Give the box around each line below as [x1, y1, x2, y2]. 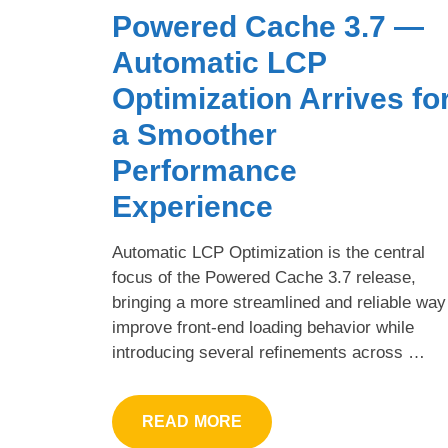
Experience [112, 189, 273, 223]
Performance [112, 153, 297, 187]
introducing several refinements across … [112, 342, 425, 362]
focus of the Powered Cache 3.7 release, [112, 267, 416, 287]
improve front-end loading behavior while [112, 317, 414, 337]
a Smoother [112, 117, 277, 151]
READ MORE [142, 412, 243, 430]
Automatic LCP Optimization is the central [112, 242, 425, 262]
